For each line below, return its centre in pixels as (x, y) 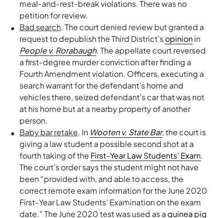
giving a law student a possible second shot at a (107, 144)
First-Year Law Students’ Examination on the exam (110, 202)
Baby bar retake (49, 132)
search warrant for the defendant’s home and (101, 85)
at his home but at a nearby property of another (105, 109)
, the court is (184, 132)
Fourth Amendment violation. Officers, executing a (112, 74)
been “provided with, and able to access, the (101, 179)
